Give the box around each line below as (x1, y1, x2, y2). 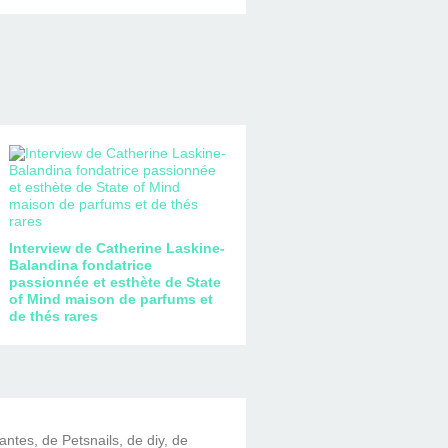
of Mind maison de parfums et (8, 290, 213, 307)
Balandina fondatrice (8, 256, 152, 273)
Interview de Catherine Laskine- (8, 239, 225, 256)
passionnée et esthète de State (8, 273, 221, 290)
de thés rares (8, 307, 98, 324)
